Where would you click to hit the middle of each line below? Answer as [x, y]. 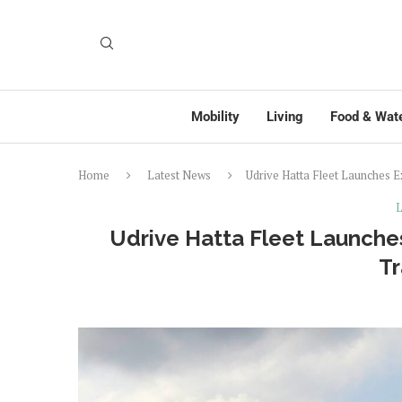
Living [285, 117]
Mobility [215, 117]
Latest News [179, 175]
